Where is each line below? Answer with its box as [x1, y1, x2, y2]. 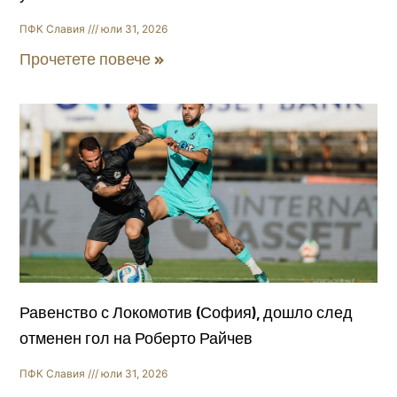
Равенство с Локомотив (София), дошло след [19, 304, 354, 322]
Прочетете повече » [19, 51, 166, 69]
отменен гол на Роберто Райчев [19, 330, 253, 347]
